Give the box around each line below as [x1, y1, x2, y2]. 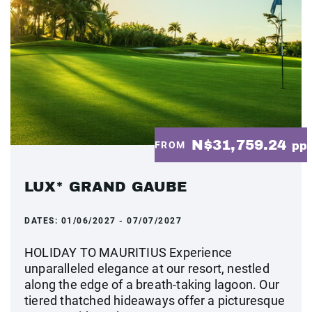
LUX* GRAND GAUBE [24, 179, 187, 194]
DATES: [24, 216, 61, 226]
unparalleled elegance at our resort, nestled [24, 261, 270, 276]
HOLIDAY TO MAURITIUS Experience [24, 245, 233, 260]
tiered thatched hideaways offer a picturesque [24, 293, 286, 308]
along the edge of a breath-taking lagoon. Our [24, 277, 280, 292]
